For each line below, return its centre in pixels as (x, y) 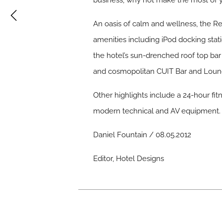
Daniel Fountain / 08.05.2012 (142, 135)
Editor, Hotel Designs (129, 159)
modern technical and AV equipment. (157, 111)
